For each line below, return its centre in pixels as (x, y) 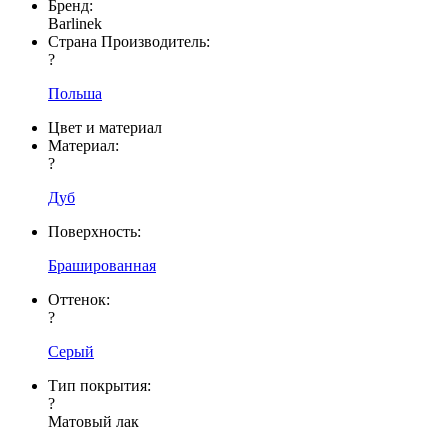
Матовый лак (93, 421)
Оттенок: (81, 299)
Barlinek (75, 23)
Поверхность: (94, 231)
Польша (75, 93)
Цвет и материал (105, 127)
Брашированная (102, 265)
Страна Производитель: (131, 41)
